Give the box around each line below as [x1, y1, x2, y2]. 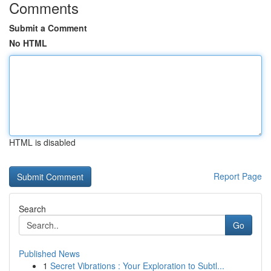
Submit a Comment [9, 22, 87, 34]
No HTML [9, 37, 47, 49]
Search [19, 203, 46, 215]
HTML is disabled [9, 136, 76, 148]
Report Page [214, 170, 262, 182]
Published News [19, 247, 80, 260]
